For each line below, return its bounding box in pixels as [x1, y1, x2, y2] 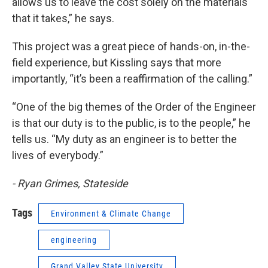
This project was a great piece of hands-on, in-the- [12, 40, 250, 53]
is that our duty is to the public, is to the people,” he [12, 117, 251, 130]
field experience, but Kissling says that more [12, 56, 221, 69]
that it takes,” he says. [12, 12, 114, 25]
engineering [51, 235, 97, 245]
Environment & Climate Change [51, 209, 171, 219]
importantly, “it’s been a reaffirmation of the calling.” [12, 72, 252, 86]
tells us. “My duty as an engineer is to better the [12, 133, 237, 146]
